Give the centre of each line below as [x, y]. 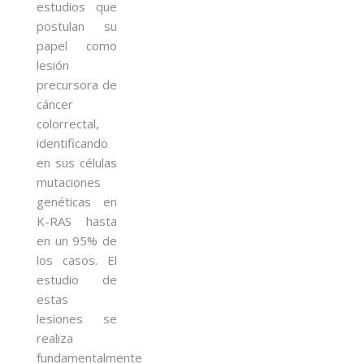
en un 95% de [77, 240]
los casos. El [77, 260]
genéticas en [77, 201]
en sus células [77, 162]
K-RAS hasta [77, 221]
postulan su [77, 26]
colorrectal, [68, 123]
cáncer [55, 104]
